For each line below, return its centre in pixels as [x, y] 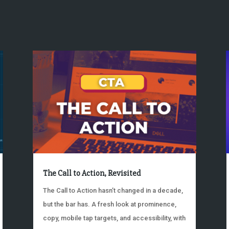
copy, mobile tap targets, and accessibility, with [114, 218]
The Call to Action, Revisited [91, 173]
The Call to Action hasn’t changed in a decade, [113, 190]
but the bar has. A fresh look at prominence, [109, 204]
